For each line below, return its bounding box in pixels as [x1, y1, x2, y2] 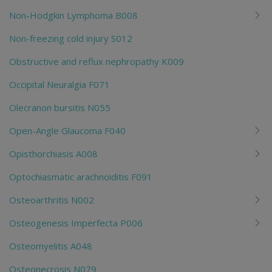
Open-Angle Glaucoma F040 [9, 124, 126, 137]
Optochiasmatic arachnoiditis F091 [9, 170, 152, 183]
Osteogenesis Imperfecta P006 [9, 216, 143, 229]
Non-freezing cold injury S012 [9, 32, 132, 44]
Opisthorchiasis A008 [9, 147, 98, 160]
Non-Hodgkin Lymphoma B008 [9, 8, 138, 21]
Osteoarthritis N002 [9, 193, 94, 206]
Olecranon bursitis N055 [9, 101, 110, 114]
